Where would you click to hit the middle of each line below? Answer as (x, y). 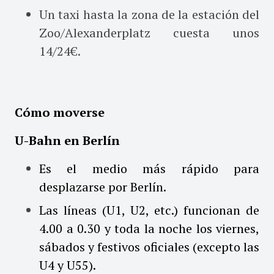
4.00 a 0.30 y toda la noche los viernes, (149, 228)
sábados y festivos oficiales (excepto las (149, 246)
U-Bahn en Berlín (67, 140)
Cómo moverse (61, 112)
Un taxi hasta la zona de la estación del (149, 14)
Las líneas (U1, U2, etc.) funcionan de (149, 210)
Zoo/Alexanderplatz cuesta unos (149, 32)
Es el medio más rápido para (149, 168)
